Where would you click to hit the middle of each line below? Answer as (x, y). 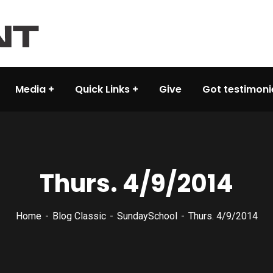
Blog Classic (79, 216)
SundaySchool (147, 216)
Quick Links (102, 89)
